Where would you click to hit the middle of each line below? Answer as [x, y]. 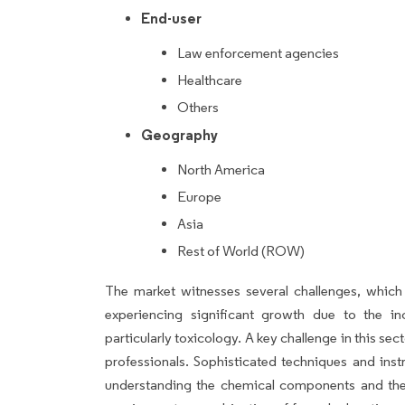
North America [221, 169]
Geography [179, 134]
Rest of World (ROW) [241, 250]
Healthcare [210, 80]
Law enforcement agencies [258, 52]
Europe [199, 196]
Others [198, 107]
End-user [171, 18]
